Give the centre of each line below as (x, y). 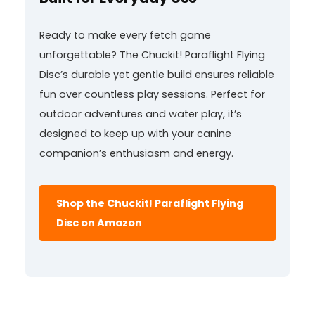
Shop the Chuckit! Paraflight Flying (150, 203)
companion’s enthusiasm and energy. (136, 153)
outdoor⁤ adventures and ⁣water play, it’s (141, 114)
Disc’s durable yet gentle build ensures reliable (157, 74)
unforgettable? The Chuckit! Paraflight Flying (152, 54)
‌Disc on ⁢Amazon (99, 223)
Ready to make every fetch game (125, 35)
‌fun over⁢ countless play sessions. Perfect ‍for (152, 94)
